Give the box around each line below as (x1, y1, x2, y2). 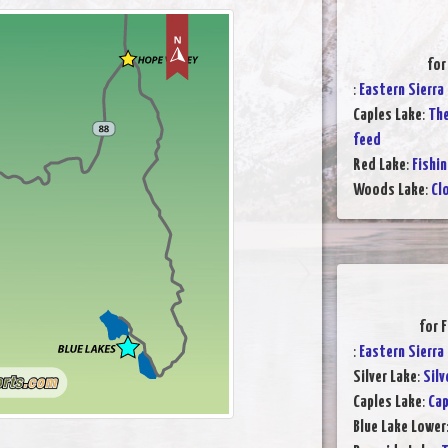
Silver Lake (352, 369, 417, 386)
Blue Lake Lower (352, 419, 446, 436)
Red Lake (352, 157, 406, 174)
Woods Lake (352, 182, 425, 199)
